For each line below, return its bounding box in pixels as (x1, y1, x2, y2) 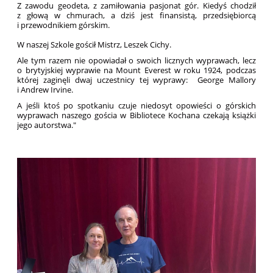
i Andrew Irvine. (17, 84, 76, 96)
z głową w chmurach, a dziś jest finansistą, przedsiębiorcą (17, 10, 256, 21)
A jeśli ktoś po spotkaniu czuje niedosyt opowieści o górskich (17, 100, 256, 112)
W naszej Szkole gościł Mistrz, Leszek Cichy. (17, 39, 172, 51)
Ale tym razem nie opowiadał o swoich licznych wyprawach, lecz (17, 55, 256, 66)
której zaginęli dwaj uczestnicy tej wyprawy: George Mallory (17, 74, 256, 86)
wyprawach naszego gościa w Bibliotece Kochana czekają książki (17, 110, 256, 121)
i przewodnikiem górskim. (17, 19, 110, 31)
